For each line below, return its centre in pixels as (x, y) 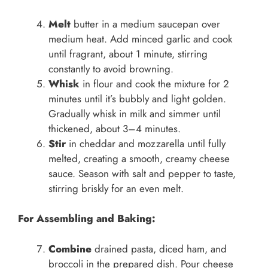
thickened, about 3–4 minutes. (115, 128)
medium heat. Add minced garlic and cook (140, 39)
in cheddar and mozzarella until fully (146, 143)
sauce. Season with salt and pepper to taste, (142, 173)
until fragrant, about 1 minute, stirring (128, 54)
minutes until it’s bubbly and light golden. (137, 98)
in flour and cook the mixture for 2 (154, 83)
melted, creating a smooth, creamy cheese (139, 158)
